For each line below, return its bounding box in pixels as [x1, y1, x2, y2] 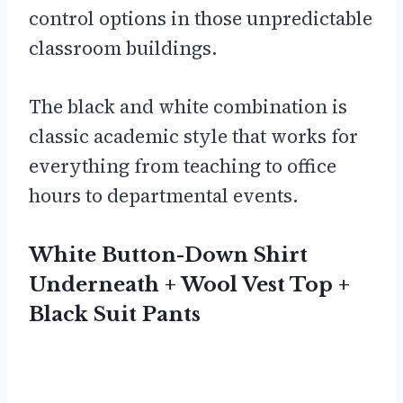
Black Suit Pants [29, 301, 201, 327]
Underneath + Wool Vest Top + [29, 272, 350, 297]
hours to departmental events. [29, 182, 299, 209]
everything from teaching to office [29, 152, 336, 179]
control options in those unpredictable [29, 4, 372, 31]
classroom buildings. [29, 34, 218, 61]
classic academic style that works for [29, 122, 358, 149]
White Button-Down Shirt [29, 242, 308, 267]
